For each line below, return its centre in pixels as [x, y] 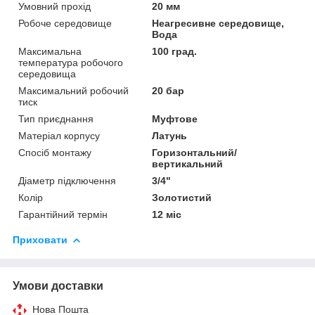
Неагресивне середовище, [218, 23]
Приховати [40, 239]
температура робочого [71, 62]
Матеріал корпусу [59, 135]
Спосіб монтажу [55, 152]
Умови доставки [58, 285]
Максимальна [50, 51]
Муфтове [175, 118]
